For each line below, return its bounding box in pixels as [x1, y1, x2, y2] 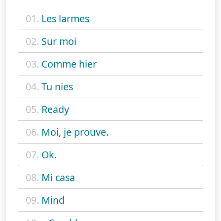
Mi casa [41, 170, 75, 184]
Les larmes [41, 11, 89, 25]
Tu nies [41, 79, 73, 93]
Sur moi [41, 34, 76, 48]
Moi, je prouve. [41, 125, 109, 139]
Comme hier [41, 57, 97, 71]
